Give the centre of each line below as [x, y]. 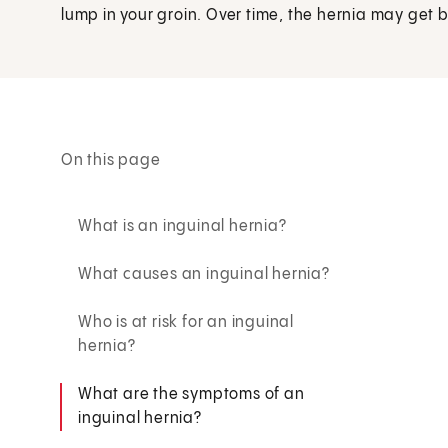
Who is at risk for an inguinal [186, 322]
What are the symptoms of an [191, 394]
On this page [111, 160]
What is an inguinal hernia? [182, 226]
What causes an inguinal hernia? [204, 274]
